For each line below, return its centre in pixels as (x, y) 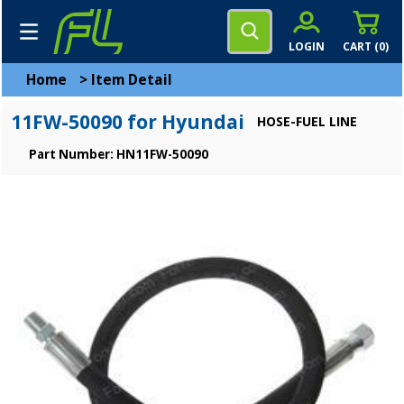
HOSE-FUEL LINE (307, 121)
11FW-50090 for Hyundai (128, 122)
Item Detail (132, 80)
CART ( (361, 46)
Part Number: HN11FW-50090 (119, 154)
